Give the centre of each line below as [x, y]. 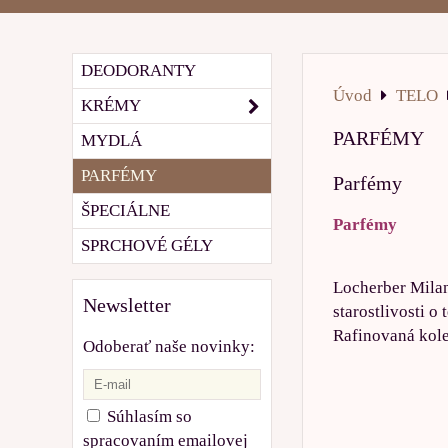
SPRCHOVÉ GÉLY [147, 245]
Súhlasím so [149, 416]
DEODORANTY [138, 70]
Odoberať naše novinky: [169, 346]
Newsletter [127, 304]
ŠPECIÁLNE [125, 210]
